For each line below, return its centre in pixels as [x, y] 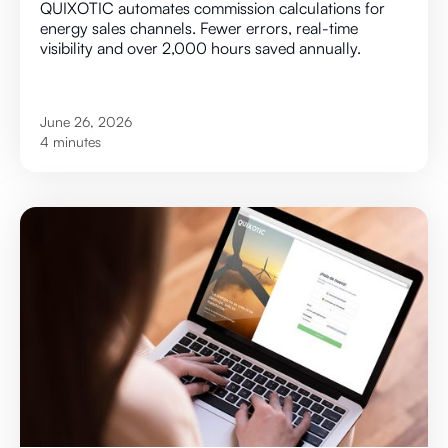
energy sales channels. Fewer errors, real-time [199, 28]
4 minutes [70, 142]
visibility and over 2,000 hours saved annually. [200, 48]
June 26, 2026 [86, 122]
